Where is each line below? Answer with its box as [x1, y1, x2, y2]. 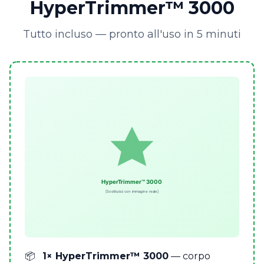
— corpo [168, 250, 210, 262]
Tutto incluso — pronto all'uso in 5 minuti [23, 28, 241, 41]
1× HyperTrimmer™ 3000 [42, 250, 169, 262]
